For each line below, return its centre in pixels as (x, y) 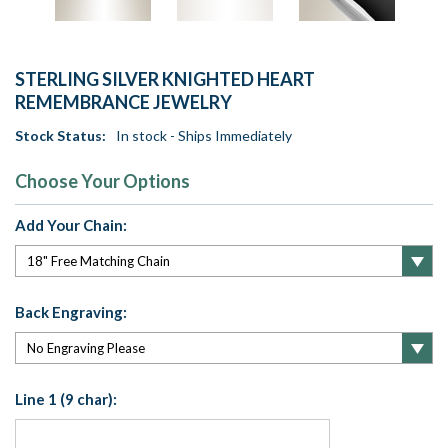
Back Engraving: (71, 312)
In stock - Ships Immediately (204, 136)
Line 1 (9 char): (66, 399)
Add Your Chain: (71, 225)
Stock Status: (60, 136)
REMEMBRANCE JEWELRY (123, 102)
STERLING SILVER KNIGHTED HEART (165, 79)
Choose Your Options (102, 181)
